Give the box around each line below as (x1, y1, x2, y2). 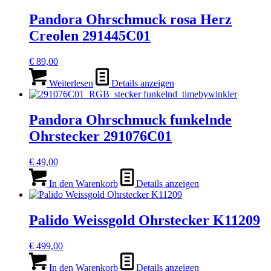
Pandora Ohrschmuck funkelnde (29, 112, 232, 128)
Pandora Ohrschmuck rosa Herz (29, 11, 232, 28)
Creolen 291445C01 (29, 28, 151, 44)
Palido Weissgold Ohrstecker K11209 (29, 212, 260, 229)
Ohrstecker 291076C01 (29, 128, 172, 145)
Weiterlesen (47, 78, 93, 89)
